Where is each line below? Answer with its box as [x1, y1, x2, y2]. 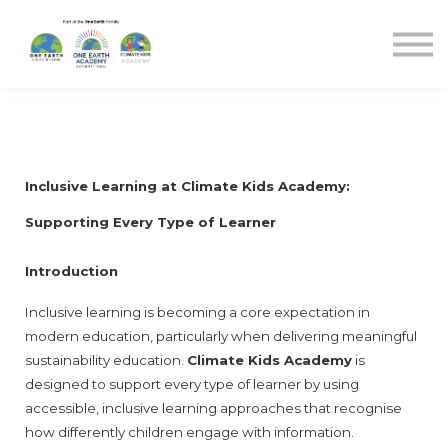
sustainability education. [25, 351, 187, 368]
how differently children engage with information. [25, 423, 354, 440]
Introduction [25, 262, 118, 279]
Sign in [186, 71, 262, 99]
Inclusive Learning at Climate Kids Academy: [25, 178, 350, 195]
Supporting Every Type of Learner [25, 214, 276, 231]
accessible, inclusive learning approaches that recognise [25, 399, 402, 416]
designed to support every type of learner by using [25, 375, 359, 392]
